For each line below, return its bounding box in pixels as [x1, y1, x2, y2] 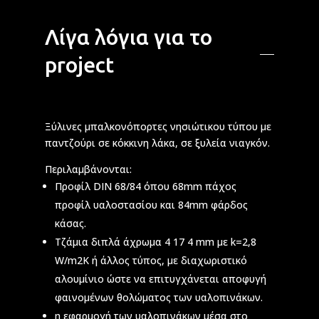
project [44, 52, 114, 77]
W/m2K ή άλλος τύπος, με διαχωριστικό [54, 253, 247, 267]
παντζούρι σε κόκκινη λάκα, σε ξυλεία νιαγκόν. [44, 135, 270, 150]
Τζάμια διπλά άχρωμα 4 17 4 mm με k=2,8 [54, 234, 256, 249]
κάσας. [54, 216, 86, 230]
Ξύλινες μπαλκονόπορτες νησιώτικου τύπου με [44, 119, 271, 133]
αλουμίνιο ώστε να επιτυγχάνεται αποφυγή [54, 271, 266, 286]
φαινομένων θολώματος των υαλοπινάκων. [54, 290, 263, 304]
